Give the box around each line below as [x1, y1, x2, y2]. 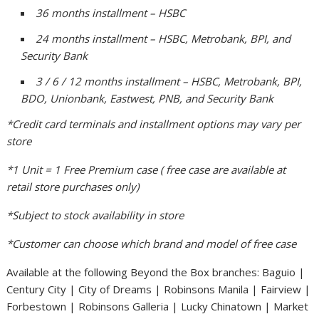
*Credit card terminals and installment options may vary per [6, 116, 301, 131]
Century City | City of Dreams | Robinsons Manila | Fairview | [6, 281, 311, 296]
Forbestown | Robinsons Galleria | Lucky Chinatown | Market [6, 298, 309, 313]
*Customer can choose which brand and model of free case [6, 236, 297, 251]
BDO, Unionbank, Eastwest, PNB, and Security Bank [21, 90, 274, 105]
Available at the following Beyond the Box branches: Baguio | [6, 264, 305, 279]
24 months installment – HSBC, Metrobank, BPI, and [36, 31, 291, 46]
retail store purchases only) [6, 179, 140, 194]
